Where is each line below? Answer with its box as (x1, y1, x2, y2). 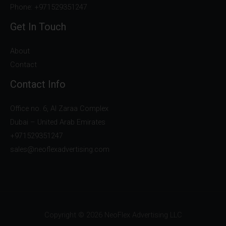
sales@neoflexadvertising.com (10, 144, 109, 154)
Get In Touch (10, 20, 66, 33)
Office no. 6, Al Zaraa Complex (10, 103, 108, 113)
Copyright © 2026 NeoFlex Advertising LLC (44, 210, 182, 219)
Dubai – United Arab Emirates (10, 117, 105, 127)
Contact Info (10, 78, 66, 90)
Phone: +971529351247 (10, 2, 87, 12)
